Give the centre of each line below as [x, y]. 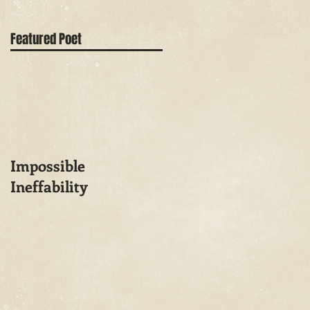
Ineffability [49, 186]
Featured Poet [46, 39]
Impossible [48, 165]
